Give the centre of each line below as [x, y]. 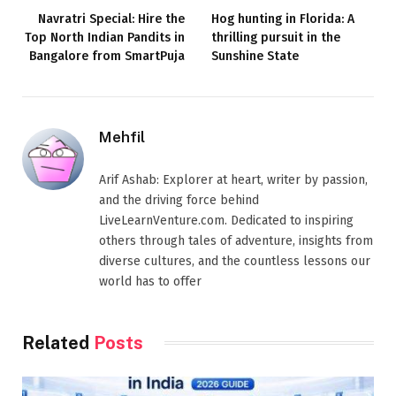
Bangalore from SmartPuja [107, 56]
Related [58, 343]
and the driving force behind [179, 200]
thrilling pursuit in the [276, 37]
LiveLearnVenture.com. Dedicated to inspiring [226, 220]
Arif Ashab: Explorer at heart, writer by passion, [233, 179]
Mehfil [122, 137]
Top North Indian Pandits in [105, 37]
